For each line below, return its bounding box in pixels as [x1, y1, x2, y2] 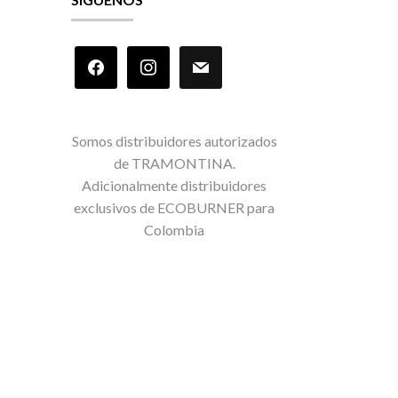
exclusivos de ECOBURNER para [74, 199, 275, 217]
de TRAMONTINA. [113, 155, 235, 172]
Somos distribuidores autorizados [71, 132, 277, 150]
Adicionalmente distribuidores [82, 177, 267, 195]
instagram [125, 47, 187, 65]
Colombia [144, 221, 205, 239]
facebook [73, 47, 133, 65]
